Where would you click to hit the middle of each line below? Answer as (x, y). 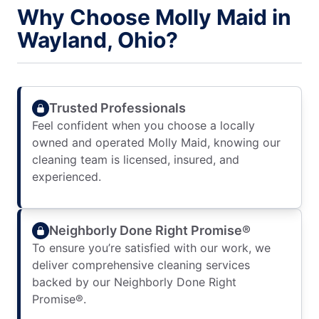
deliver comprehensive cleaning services (141, 265)
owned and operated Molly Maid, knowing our (156, 142)
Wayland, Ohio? (98, 40)
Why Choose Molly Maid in (154, 17)
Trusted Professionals (117, 108)
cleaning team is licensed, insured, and (136, 159)
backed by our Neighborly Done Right (134, 282)
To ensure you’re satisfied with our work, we (151, 248)
